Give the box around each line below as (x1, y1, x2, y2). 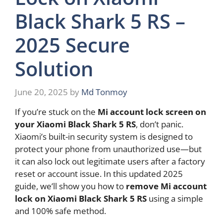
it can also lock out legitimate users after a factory (15, 155, 205, 167)
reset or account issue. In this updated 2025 (15, 167, 183, 179)
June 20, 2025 (15, 86, 68, 98)
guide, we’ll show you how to (15, 180, 126, 192)
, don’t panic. (136, 118, 183, 130)
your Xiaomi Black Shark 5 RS (15, 118, 136, 130)
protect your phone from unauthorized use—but (15, 143, 202, 155)
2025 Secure (15, 31, 130, 58)
